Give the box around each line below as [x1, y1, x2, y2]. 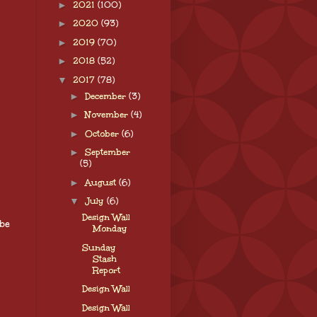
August [84, 176, 119, 188]
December [84, 90, 129, 102]
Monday [92, 223, 127, 235]
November [84, 109, 131, 121]
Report [92, 264, 120, 276]
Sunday [81, 241, 116, 253]
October [84, 127, 122, 139]
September [84, 146, 130, 158]
